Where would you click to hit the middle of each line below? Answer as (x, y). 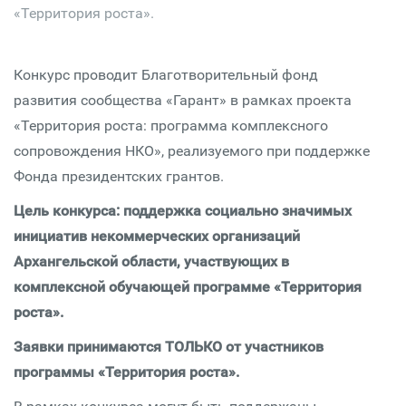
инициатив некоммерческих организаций (157, 236)
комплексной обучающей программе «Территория (188, 287)
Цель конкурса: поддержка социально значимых (183, 211)
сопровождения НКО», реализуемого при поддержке (192, 151)
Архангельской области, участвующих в (151, 261)
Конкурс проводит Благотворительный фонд (166, 75)
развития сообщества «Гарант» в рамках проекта (183, 100)
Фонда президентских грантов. (119, 176)
